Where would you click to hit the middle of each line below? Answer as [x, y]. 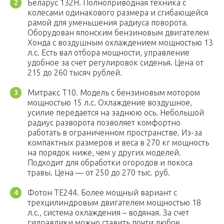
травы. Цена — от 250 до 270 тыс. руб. [99, 173]
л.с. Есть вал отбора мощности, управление [108, 53]
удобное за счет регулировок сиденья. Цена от [115, 63]
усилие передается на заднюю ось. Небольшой [116, 113]
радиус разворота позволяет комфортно [104, 123]
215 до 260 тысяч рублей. [75, 73]
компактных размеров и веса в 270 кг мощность [118, 143]
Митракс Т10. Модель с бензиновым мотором [114, 93]
